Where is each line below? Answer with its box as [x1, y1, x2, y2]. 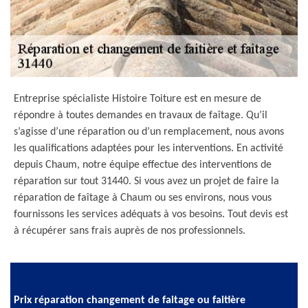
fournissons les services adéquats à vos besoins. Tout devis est [14, 209, 288, 220]
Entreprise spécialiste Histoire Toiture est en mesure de [14, 93, 261, 104]
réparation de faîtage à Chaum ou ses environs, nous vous [14, 192, 272, 203]
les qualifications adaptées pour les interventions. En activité [14, 143, 283, 154]
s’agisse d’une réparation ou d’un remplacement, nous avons [14, 126, 284, 137]
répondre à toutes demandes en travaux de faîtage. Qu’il [14, 110, 267, 121]
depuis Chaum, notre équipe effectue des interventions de [14, 159, 272, 170]
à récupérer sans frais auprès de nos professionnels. [14, 225, 245, 236]
